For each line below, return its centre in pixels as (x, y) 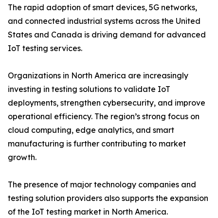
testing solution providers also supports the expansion (108, 198)
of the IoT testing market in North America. (88, 212)
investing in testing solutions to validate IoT (89, 89)
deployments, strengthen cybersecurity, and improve (107, 103)
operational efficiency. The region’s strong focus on (104, 117)
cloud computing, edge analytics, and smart (91, 130)
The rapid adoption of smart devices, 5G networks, (102, 8)
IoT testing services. (45, 48)
